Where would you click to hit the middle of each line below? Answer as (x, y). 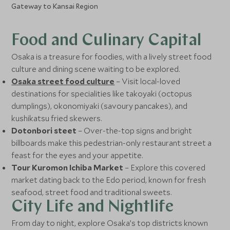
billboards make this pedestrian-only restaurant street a (112, 143)
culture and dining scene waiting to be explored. (96, 69)
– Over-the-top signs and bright (135, 130)
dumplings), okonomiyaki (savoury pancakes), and (100, 106)
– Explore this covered (165, 167)
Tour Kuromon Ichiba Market (68, 167)
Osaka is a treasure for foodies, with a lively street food (112, 56)
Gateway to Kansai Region (55, 6)
